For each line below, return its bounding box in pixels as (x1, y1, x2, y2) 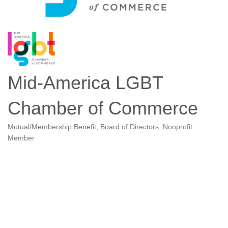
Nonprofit (163, 123, 192, 131)
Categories (7, 129, 47, 138)
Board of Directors (100, 123, 159, 131)
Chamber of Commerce (8, 97, 198, 119)
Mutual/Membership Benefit (8, 123, 96, 131)
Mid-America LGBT (8, 72, 163, 93)
